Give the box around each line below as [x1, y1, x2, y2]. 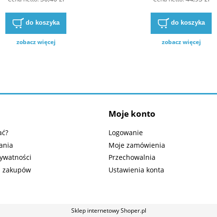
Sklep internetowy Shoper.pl [71, 206, 146, 215]
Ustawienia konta [108, 165, 164, 175]
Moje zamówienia [108, 140, 165, 150]
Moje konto [108, 108, 155, 120]
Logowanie [108, 127, 143, 137]
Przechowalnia [108, 153, 155, 162]
